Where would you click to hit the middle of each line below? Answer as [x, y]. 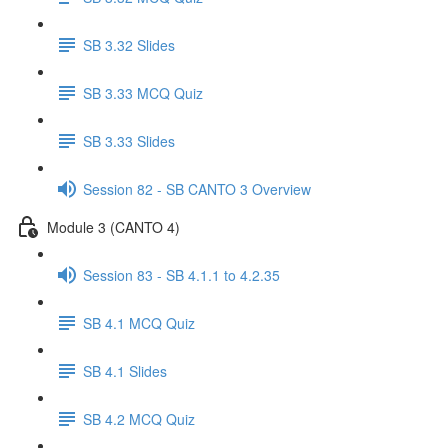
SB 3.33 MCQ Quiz [143, 92]
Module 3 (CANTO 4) [113, 226]
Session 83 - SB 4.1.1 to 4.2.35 [181, 274]
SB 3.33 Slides [129, 140]
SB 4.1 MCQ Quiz [139, 322]
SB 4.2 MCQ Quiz [139, 418]
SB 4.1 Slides [125, 370]
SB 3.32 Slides [129, 44]
